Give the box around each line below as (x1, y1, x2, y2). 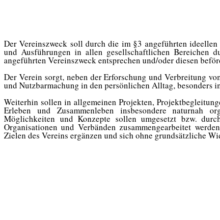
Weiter (4, 96, 27, 108)
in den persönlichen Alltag (81, 79, 173, 91)
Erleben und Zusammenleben (4, 104, 120, 116)
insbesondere (120, 104, 173, 116)
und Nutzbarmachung (4, 79, 81, 91)
